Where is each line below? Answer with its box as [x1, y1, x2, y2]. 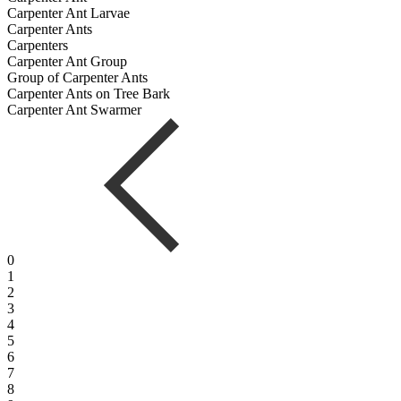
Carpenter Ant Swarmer [7, 101, 141, 117]
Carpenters [7, 37, 68, 53]
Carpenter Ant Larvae [7, 4, 130, 21]
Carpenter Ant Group [7, 53, 127, 69]
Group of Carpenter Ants [7, 69, 148, 85]
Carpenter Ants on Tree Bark [7, 85, 170, 101]
